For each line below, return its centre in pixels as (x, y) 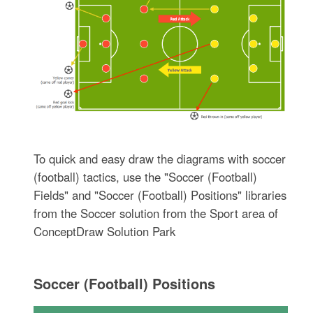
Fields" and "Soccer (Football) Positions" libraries (160, 195)
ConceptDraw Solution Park (105, 231)
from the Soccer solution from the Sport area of (156, 213)
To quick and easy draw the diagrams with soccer (160, 158)
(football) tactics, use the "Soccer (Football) (146, 176)
